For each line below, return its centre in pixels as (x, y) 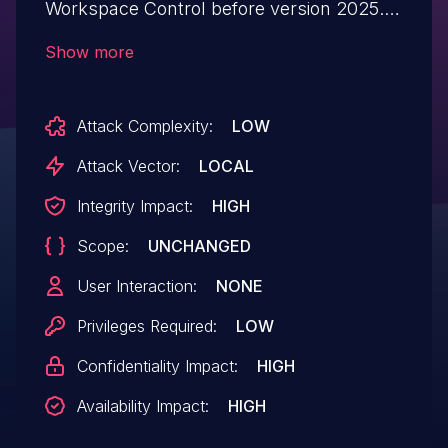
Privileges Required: (146, 326)
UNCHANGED (199, 246)
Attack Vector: (128, 166)
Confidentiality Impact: (157, 366)
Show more (89, 52)
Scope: (102, 246)
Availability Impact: (142, 406)
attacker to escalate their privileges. (193, 69)
